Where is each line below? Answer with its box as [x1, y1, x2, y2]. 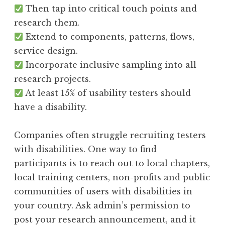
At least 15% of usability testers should [23, 87, 191, 98]
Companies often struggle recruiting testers [14, 130, 206, 140]
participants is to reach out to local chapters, [14, 158, 210, 168]
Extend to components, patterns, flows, [23, 31, 195, 42]
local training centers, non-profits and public [14, 172, 210, 182]
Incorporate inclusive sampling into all [23, 59, 197, 70]
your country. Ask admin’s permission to [14, 200, 190, 210]
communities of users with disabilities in [14, 186, 192, 196]
